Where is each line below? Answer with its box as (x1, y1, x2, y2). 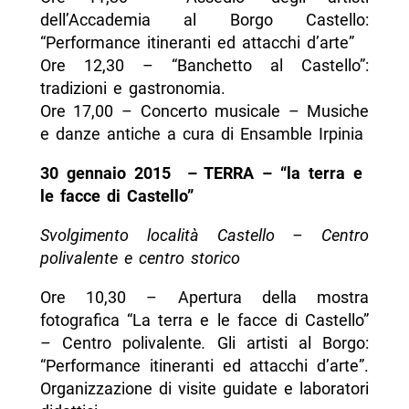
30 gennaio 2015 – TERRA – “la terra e (39, 163, 370, 184)
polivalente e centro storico (39, 248, 240, 268)
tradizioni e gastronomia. (39, 79, 225, 99)
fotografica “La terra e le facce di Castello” (39, 310, 370, 330)
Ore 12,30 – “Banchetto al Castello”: (39, 56, 370, 76)
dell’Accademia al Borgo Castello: (39, 10, 370, 30)
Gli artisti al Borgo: (217, 333, 370, 353)
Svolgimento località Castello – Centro (39, 225, 370, 246)
